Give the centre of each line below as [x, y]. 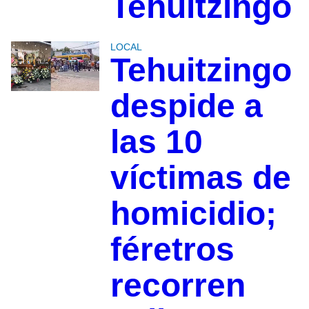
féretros [172, 250]
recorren [178, 286]
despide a [186, 106]
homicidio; [193, 214]
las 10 [156, 142]
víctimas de [200, 178]
